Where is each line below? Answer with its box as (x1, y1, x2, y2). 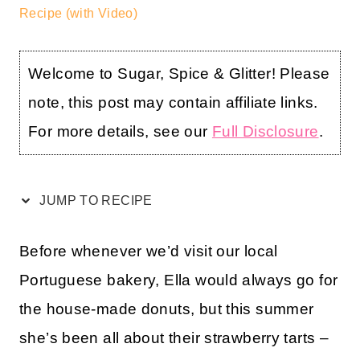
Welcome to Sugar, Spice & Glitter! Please (28, 65, 330, 83)
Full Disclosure (211, 123, 319, 141)
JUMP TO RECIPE (36, 194, 153, 208)
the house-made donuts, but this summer (19, 301, 314, 318)
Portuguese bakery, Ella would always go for (19, 272, 338, 289)
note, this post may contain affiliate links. (28, 94, 318, 112)
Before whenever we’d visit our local (19, 243, 278, 260)
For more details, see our (28, 123, 212, 141)
